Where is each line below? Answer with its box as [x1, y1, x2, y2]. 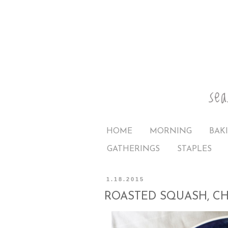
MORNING [150, 127, 192, 135]
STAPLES [177, 145, 212, 153]
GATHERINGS [107, 145, 160, 153]
